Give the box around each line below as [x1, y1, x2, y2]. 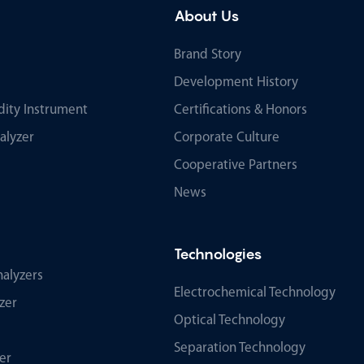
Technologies [174, 245, 262, 262]
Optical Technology [174, 313, 285, 327]
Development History [174, 75, 298, 89]
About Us [174, 6, 240, 24]
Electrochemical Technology [174, 285, 336, 300]
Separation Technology [174, 340, 305, 355]
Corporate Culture [174, 130, 279, 145]
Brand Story [174, 47, 241, 62]
